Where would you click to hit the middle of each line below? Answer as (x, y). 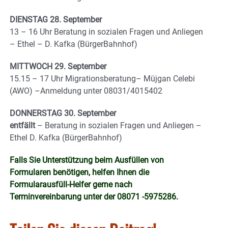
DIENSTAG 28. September (56, 20)
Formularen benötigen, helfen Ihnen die (79, 173)
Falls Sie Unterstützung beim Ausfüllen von (87, 160)
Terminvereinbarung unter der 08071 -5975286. (94, 197)
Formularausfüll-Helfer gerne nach (71, 185)
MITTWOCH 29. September (58, 67)
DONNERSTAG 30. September (63, 113)
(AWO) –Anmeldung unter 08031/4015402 (86, 91)
